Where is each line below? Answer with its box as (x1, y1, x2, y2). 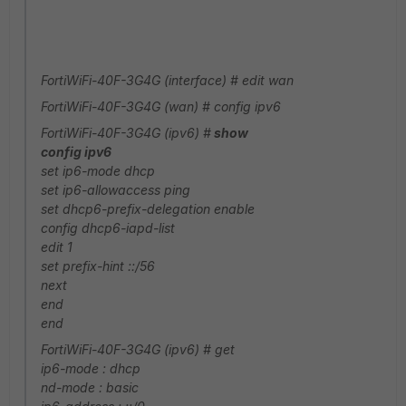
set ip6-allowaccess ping (41, 182, 190, 198)
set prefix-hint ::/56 (41, 258, 155, 274)
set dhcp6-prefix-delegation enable (41, 201, 255, 217)
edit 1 (41, 239, 72, 255)
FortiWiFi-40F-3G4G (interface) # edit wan (41, 72, 294, 88)
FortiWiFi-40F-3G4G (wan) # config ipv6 (41, 99, 281, 114)
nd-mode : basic (41, 380, 139, 395)
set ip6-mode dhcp (41, 163, 155, 179)
